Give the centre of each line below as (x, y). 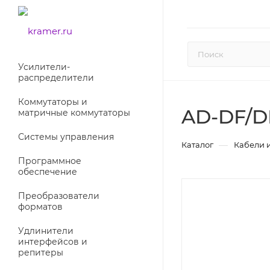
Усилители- (44, 67)
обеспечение (48, 172)
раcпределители (56, 78)
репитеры (41, 253)
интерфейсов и (53, 242)
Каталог (197, 145)
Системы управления (66, 137)
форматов (40, 207)
